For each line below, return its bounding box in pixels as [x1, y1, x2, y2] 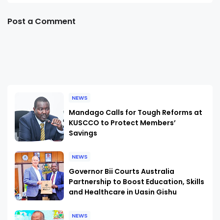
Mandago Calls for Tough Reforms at [69, 108, 202, 118]
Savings [69, 128, 97, 138]
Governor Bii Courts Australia [69, 166, 174, 177]
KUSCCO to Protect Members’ [69, 118, 176, 128]
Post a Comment [7, 16, 76, 27]
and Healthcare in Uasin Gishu [69, 187, 177, 197]
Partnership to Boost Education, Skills [69, 177, 204, 187]
